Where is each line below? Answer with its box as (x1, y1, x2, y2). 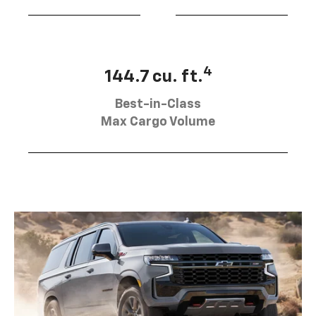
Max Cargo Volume (101, 115, 215, 128)
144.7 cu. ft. (104, 68, 203, 85)
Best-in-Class (115, 97, 201, 111)
